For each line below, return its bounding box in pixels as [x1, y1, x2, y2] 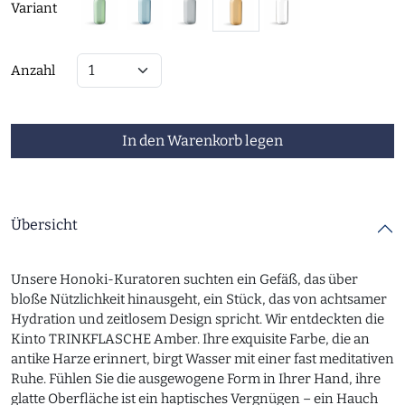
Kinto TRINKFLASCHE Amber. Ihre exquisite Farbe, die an [11, 331, 370, 347]
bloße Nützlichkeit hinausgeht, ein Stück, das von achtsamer [11, 291, 387, 307]
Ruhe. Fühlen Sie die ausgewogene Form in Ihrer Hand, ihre [11, 371, 381, 387]
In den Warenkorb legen [122, 132, 283, 149]
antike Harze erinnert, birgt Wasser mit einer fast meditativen [11, 351, 394, 367]
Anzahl [11, 62, 55, 79]
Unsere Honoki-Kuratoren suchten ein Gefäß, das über [11, 271, 358, 287]
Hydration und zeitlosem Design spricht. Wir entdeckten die [11, 311, 384, 327]
